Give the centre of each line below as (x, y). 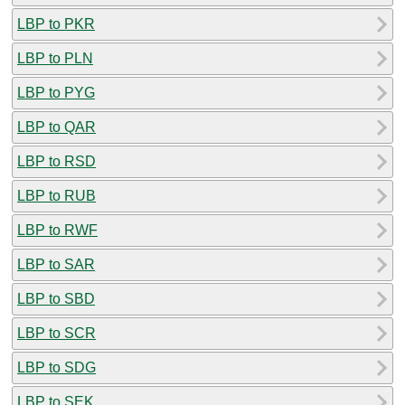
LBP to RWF (57, 230)
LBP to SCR (57, 333)
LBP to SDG (57, 367)
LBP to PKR (56, 24)
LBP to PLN (55, 58)
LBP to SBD (56, 298)
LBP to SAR (56, 264)
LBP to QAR (57, 127)
